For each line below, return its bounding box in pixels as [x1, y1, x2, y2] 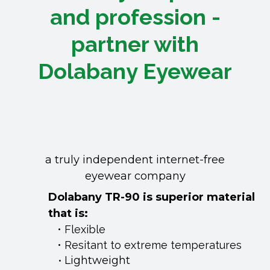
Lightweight [64, 254, 133, 267]
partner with [71, 31, 199, 57]
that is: [48, 207, 88, 220]
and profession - [49, 4, 221, 30]
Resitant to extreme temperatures [64, 239, 245, 251]
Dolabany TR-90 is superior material [48, 190, 255, 204]
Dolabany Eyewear [38, 58, 232, 84]
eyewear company [84, 169, 186, 183]
